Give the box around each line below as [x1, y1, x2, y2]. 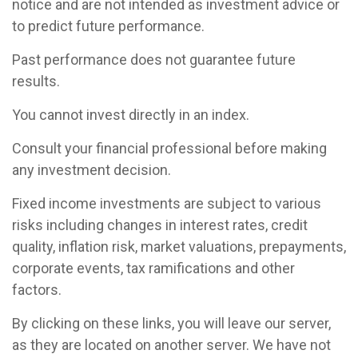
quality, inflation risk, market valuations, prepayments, [12, 238, 346, 256]
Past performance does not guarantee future [12, 51, 296, 69]
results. [12, 73, 60, 90]
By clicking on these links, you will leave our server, [12, 315, 331, 332]
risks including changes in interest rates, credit [12, 217, 308, 234]
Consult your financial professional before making [12, 140, 327, 157]
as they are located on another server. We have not [12, 336, 331, 354]
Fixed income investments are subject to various [12, 195, 321, 213]
